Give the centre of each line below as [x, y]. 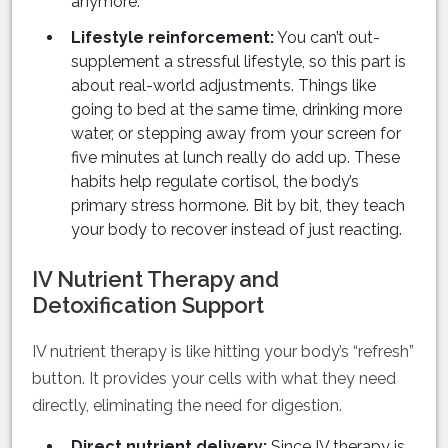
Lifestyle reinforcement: [172, 38]
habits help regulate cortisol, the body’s [215, 182]
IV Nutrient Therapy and [155, 279]
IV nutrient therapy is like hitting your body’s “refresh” [223, 352]
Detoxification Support [148, 305]
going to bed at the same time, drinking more [236, 110]
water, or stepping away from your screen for [236, 134]
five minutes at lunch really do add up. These [235, 158]
